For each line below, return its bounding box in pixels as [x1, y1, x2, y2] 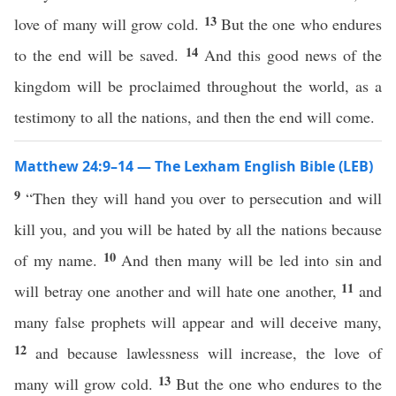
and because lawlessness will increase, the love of [34, 342, 382, 363]
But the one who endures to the [176, 373, 382, 394]
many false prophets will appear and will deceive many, [14, 311, 382, 332]
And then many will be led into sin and [121, 249, 382, 270]
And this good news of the [203, 44, 383, 65]
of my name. [14, 249, 103, 270]
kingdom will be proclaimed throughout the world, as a [14, 75, 382, 96]
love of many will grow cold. [14, 13, 204, 34]
